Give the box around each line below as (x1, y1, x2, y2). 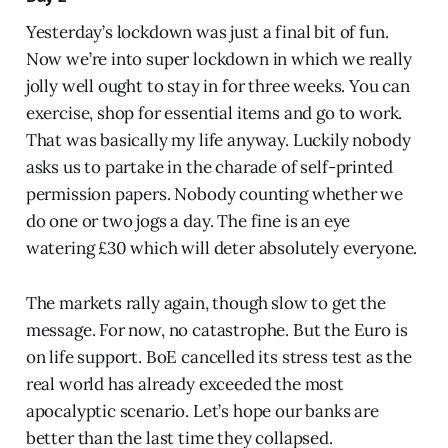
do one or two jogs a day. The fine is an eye (25, 210, 351, 233)
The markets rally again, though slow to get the (25, 292, 386, 315)
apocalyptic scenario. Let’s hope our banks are (25, 400, 379, 423)
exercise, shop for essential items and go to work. (25, 102, 403, 125)
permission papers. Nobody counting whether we (25, 183, 404, 206)
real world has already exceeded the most (25, 373, 344, 396)
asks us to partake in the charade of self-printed (25, 156, 393, 179)
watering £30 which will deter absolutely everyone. (25, 237, 418, 260)
